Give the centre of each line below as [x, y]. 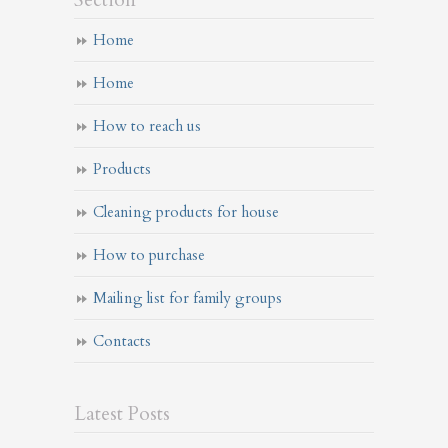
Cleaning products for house [186, 212]
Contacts [122, 341]
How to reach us [147, 126]
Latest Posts [122, 414]
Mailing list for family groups [187, 298]
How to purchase [149, 255]
